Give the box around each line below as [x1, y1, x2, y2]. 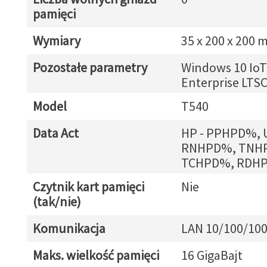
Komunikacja [32, 220, 105, 237]
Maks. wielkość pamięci [32, 247, 159, 263]
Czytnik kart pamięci [32, 178, 144, 195]
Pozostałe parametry [32, 59, 147, 76]
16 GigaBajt [181, 247, 243, 263]
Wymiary [32, 32, 80, 49]
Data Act [32, 125, 79, 141]
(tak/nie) [32, 193, 81, 210]
